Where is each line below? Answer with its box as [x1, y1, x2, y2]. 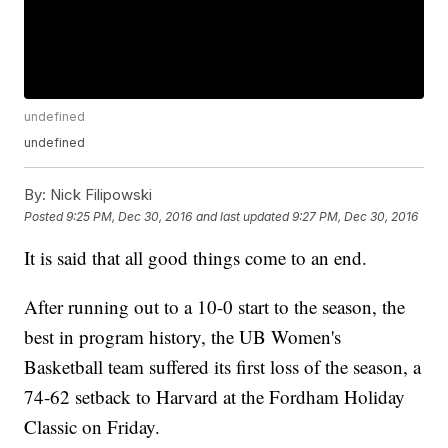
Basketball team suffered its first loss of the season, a [24, 354, 422, 380]
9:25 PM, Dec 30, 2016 [66, 208, 193, 224]
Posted [24, 208, 67, 224]
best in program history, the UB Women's [24, 324, 342, 350]
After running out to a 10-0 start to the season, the [24, 294, 406, 320]
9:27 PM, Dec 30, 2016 [292, 208, 419, 224]
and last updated [196, 208, 290, 224]
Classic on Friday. [24, 414, 161, 440]
